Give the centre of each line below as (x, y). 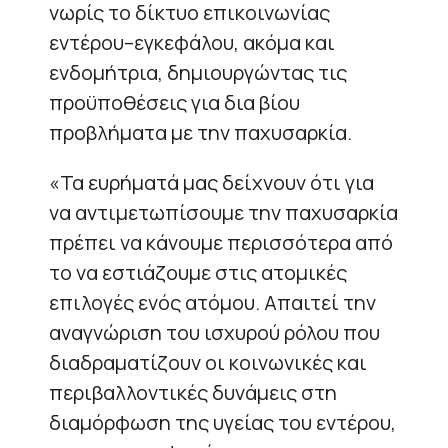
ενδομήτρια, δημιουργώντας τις (198, 72)
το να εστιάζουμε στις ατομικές (198, 272)
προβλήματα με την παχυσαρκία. (200, 132)
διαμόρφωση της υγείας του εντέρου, (222, 422)
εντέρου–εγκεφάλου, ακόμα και (192, 42)
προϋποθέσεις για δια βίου (174, 102)
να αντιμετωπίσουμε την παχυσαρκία (223, 212)
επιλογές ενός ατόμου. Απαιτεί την (212, 302)
